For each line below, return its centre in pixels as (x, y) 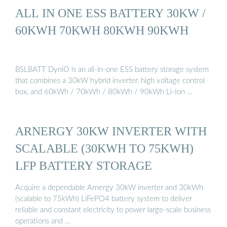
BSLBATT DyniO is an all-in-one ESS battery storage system (112, 69)
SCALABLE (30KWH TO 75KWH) (104, 148)
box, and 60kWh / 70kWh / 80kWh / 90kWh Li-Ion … (104, 92)
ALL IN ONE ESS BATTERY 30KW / (110, 13)
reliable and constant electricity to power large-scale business (113, 210)
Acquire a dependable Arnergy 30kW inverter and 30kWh (109, 187)
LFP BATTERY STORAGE (84, 166)
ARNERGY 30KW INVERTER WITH (111, 131)
